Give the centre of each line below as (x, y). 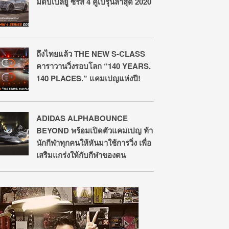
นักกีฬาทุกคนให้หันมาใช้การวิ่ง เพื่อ (94, 143)
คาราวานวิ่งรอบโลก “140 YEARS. (94, 66)
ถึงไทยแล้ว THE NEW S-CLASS (91, 54)
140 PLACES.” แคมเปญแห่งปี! (88, 78)
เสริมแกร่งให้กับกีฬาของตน (81, 155)
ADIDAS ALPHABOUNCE (82, 118)
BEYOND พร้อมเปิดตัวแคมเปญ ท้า (95, 130)
